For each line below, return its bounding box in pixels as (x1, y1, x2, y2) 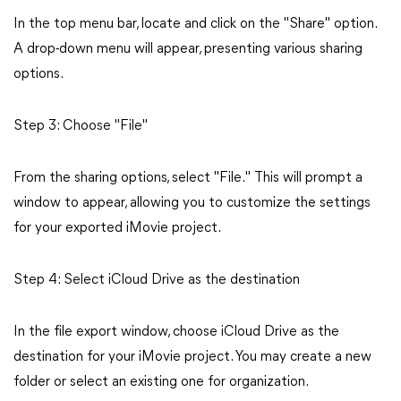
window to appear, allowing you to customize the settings (13, 196, 371, 210)
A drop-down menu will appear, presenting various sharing (13, 42, 363, 56)
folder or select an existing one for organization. (13, 375, 309, 389)
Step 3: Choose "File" (13, 119, 148, 133)
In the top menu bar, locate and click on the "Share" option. (13, 17, 376, 31)
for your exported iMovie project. (13, 221, 221, 235)
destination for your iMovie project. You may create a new (13, 350, 371, 364)
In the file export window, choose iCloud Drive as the (13, 325, 339, 339)
